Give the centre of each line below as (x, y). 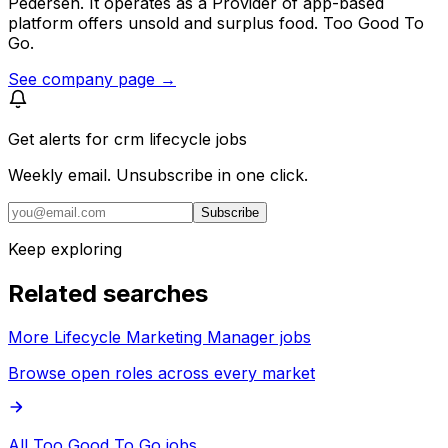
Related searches (108, 293)
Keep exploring (65, 248)
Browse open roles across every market (161, 373)
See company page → (92, 78)
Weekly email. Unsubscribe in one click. (158, 174)
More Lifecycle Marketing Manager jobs (159, 337)
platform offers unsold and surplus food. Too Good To (216, 22)
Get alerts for (61, 138)
